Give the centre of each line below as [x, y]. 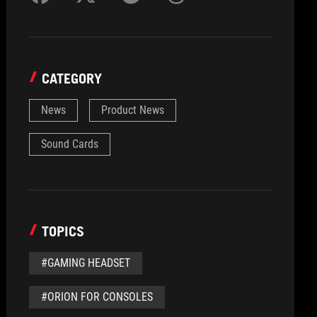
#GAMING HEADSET [86, 263]
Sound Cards [70, 144]
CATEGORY [72, 79]
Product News [133, 110]
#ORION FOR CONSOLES [97, 297]
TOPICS [63, 231]
